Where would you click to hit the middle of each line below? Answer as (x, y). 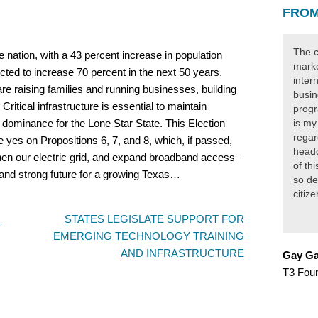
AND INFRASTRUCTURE (182, 253)
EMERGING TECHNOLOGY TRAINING (149, 236)
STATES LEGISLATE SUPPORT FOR (154, 219)
